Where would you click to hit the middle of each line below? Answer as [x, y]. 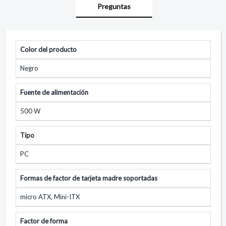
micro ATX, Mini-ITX [50, 196]
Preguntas [114, 6]
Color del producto [48, 49]
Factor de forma [44, 221]
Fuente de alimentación [54, 92]
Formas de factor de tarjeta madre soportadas [89, 178]
